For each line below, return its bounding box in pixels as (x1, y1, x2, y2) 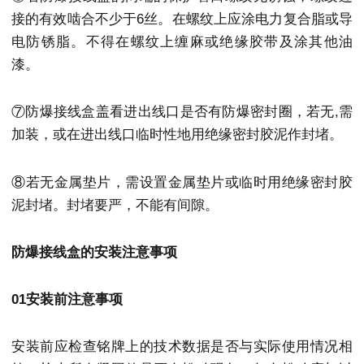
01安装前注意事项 (11, 292, 123, 308)
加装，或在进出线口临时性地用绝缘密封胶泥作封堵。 (11, 127, 343, 143)
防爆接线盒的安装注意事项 (11, 244, 177, 260)
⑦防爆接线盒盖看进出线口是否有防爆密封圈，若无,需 (11, 104, 353, 120)
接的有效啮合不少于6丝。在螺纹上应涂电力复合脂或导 (11, 11, 353, 28)
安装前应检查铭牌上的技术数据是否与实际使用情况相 (11, 339, 353, 355)
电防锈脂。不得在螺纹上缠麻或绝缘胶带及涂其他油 (11, 34, 353, 50)
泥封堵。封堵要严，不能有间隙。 (11, 197, 219, 213)
